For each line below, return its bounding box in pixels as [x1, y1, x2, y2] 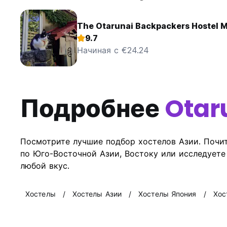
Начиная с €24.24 [77, 45, 149, 56]
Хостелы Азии [72, 190, 122, 199]
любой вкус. [20, 161, 69, 171]
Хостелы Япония [138, 190, 197, 199]
